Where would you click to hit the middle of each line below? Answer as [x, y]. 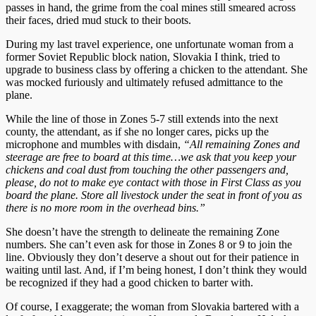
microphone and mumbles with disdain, [95, 144]
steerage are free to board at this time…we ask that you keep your [151, 157]
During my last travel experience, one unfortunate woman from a [150, 44]
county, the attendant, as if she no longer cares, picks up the [137, 131]
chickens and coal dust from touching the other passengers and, [147, 169]
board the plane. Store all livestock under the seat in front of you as [154, 195]
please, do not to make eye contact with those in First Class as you [153, 182]
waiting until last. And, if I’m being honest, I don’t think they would [156, 269]
